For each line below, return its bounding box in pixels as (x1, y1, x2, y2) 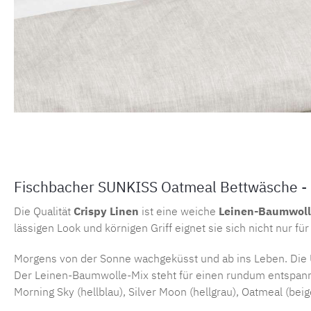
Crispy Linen (74, 203, 139, 218)
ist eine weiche (139, 203, 219, 218)
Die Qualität (14, 203, 74, 218)
